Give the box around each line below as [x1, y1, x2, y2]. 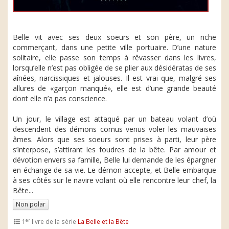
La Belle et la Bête [78, 217, 129, 225]
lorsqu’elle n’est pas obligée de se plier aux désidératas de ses [13, 63, 216, 73]
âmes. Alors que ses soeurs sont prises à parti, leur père [13, 134, 216, 144]
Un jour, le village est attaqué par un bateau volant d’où [13, 114, 216, 124]
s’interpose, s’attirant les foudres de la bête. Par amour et [13, 145, 216, 154]
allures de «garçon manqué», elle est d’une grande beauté [13, 83, 216, 93]
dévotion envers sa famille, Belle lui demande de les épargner [13, 155, 216, 165]
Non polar [16, 200, 45, 209]
